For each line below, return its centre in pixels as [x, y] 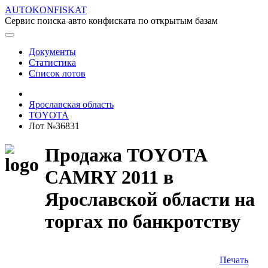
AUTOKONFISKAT [46, 10]
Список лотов [57, 73]
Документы [52, 52]
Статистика [52, 63]
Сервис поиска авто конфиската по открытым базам [111, 21]
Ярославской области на [150, 200]
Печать [234, 260]
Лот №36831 [54, 126]
